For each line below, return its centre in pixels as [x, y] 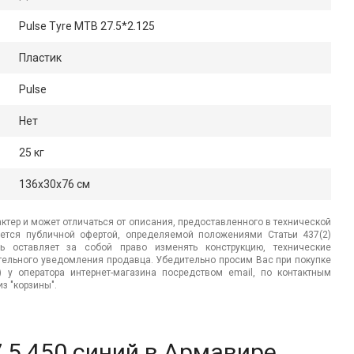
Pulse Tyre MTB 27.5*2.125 [87, 26]
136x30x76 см [55, 185]
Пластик [40, 58]
